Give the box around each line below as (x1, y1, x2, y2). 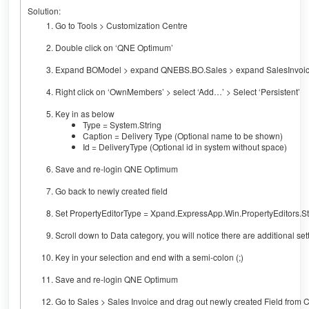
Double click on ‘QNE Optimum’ (54, 41, 173, 53)
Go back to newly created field (54, 185, 168, 197)
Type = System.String (82, 119, 161, 130)
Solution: (28, 5, 61, 17)
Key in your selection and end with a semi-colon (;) (54, 251, 243, 263)
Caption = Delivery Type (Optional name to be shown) (82, 130, 283, 141)
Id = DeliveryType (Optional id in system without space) (82, 141, 287, 152)
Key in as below (54, 108, 114, 119)
